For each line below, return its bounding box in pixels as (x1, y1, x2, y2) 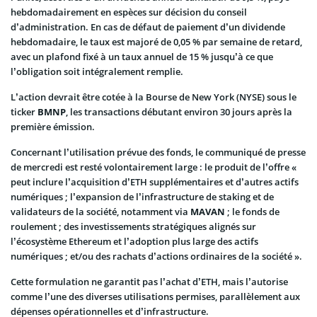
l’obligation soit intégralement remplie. (11, 64, 183, 78)
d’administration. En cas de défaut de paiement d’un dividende (11, 20, 285, 33)
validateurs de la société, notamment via (11, 204, 190, 218)
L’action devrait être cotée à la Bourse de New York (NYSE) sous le (11, 90, 296, 103)
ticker (11, 105, 38, 118)
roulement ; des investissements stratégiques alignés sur (11, 219, 256, 233)
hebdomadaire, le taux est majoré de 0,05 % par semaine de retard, (11, 35, 302, 48)
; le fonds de (225, 204, 279, 218)
